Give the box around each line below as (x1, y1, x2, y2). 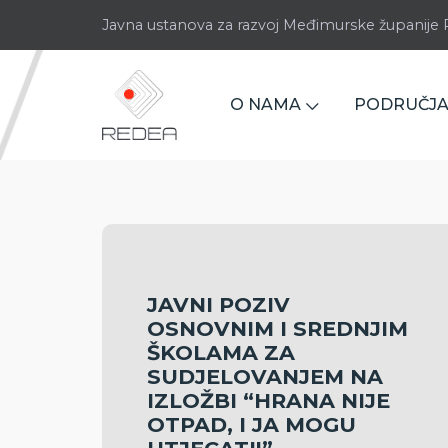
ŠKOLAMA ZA (147, 340, 295, 365)
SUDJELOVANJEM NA (147, 364, 383, 389)
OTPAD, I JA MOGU (147, 412, 356, 437)
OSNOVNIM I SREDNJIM (147, 316, 408, 341)
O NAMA (230, 95, 302, 114)
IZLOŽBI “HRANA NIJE (147, 388, 390, 413)
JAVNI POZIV (147, 292, 290, 317)
